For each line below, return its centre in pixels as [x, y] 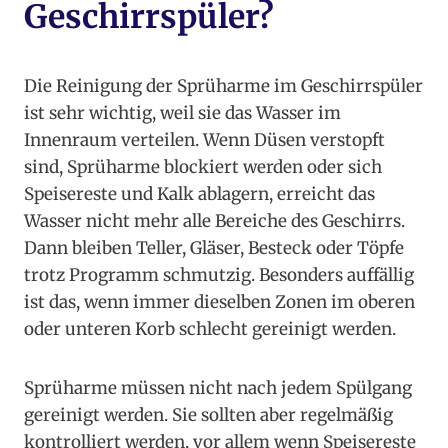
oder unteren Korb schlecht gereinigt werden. [210, 329]
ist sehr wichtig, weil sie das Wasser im [182, 113]
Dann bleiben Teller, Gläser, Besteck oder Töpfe [214, 248]
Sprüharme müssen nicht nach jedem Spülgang [218, 388]
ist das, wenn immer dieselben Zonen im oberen [219, 302]
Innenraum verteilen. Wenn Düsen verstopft [204, 140]
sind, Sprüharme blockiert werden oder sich [203, 167]
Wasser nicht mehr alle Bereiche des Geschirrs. [214, 221]
